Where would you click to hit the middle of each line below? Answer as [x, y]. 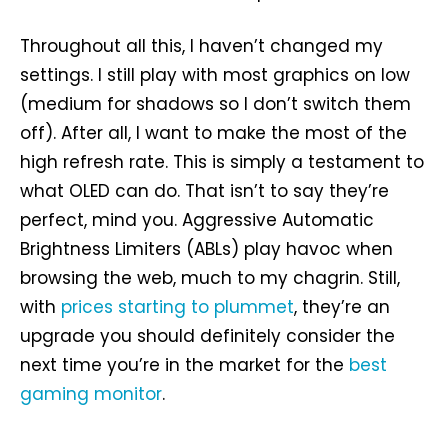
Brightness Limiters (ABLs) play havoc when [206, 249]
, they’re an [342, 307]
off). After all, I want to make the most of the [213, 133]
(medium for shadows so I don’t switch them [215, 104]
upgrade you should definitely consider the [207, 336]
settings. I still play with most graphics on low [215, 75]
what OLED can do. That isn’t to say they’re [204, 191]
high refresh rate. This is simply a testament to [222, 162]
